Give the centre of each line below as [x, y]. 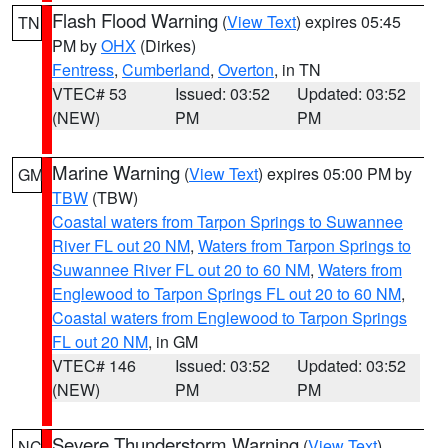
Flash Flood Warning [135, 20]
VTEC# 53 [89, 93]
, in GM [173, 341]
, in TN [297, 69]
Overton [246, 69]
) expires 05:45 [348, 21]
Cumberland [166, 69]
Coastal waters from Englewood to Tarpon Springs [229, 317]
